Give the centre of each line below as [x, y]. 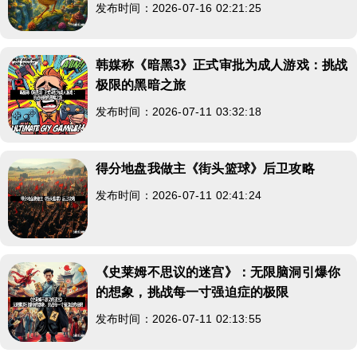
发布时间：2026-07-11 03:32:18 [178, 111]
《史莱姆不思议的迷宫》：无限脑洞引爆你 [218, 272]
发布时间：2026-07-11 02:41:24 [178, 195]
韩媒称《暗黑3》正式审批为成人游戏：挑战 [222, 65]
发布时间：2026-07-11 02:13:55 [178, 318]
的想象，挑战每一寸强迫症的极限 [192, 292]
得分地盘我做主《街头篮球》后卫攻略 [205, 168]
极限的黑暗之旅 [141, 84]
